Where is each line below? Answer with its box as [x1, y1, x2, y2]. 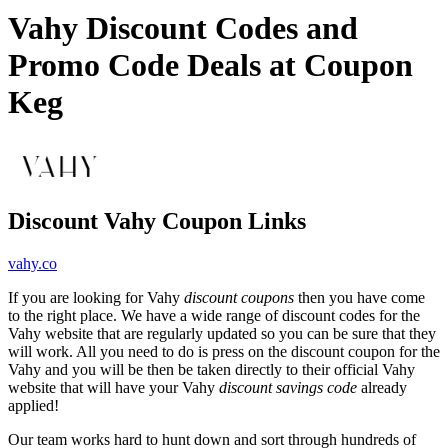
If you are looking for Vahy [8, 288, 184, 306]
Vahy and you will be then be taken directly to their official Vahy [8, 360, 415, 378]
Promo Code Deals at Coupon [8, 47, 413, 84]
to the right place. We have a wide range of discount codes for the [8, 306, 420, 324]
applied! [8, 396, 59, 414]
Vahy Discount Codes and [8, 10, 358, 47]
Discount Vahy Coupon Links [8, 207, 306, 234]
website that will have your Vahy [8, 378, 219, 396]
